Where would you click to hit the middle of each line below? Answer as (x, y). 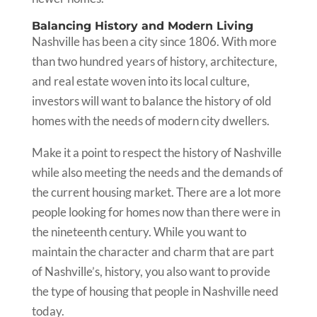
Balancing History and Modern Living (146, 26)
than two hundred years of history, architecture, (154, 61)
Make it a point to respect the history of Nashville (156, 152)
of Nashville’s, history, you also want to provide (151, 271)
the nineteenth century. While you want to (139, 232)
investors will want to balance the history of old (151, 101)
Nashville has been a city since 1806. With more (154, 41)
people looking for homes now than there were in (156, 212)
